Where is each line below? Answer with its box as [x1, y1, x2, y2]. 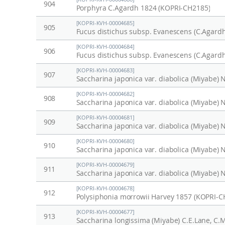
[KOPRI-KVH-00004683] [76, 67, 135, 74]
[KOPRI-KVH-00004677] [76, 209, 135, 215]
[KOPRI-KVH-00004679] [76, 162, 135, 168]
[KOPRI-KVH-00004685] [76, 20, 135, 27]
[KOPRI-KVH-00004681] [76, 115, 135, 121]
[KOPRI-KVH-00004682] [76, 91, 135, 97]
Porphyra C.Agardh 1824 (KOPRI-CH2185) [76, 4, 210, 13]
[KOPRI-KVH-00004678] [76, 185, 135, 192]
